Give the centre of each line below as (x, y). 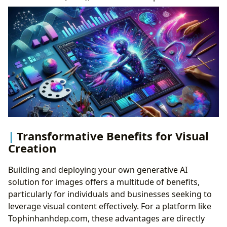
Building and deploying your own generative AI (98, 170)
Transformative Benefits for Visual (113, 136)
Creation (32, 148)
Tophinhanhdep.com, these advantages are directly (106, 219)
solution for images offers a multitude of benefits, (104, 182)
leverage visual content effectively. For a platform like (110, 206)
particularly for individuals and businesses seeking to (110, 194)
